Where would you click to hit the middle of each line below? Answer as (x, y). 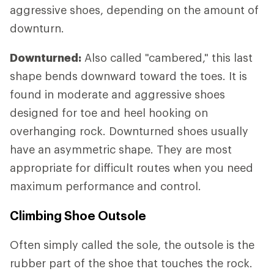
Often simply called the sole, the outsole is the (132, 245)
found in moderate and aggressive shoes (117, 94)
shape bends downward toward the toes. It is (128, 76)
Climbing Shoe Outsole (78, 216)
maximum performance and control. (106, 186)
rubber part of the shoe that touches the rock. (131, 263)
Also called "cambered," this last (167, 58)
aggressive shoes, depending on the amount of (134, 10)
